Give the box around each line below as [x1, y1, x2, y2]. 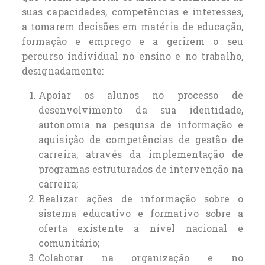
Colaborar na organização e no [38, 251, 243, 264]
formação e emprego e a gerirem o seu [22, 34, 243, 47]
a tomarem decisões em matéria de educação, [22, 20, 243, 33]
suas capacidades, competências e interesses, [22, 5, 243, 18]
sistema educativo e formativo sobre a [38, 206, 243, 219]
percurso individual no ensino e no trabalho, [22, 49, 243, 62]
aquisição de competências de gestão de [38, 132, 243, 146]
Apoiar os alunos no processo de [38, 88, 243, 101]
